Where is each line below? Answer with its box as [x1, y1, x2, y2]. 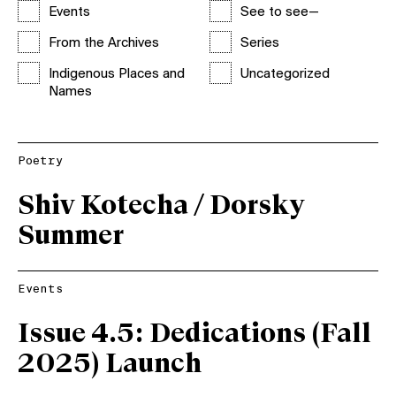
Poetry [18, 154, 63, 168]
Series [240, 36, 279, 50]
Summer [18, 222, 124, 251]
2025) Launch [18, 350, 202, 379]
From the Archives [49, 36, 159, 50]
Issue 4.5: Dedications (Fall [18, 320, 371, 349]
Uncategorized [240, 67, 330, 81]
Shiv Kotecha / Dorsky [18, 192, 304, 221]
